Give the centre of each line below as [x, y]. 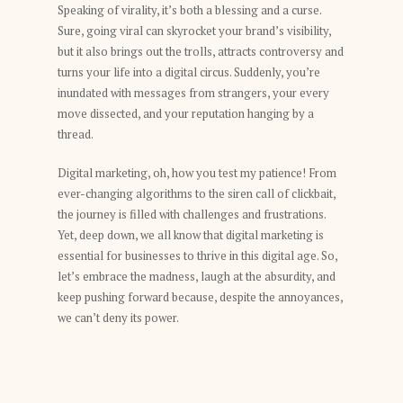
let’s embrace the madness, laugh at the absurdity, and [197, 276]
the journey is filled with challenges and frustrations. [192, 214]
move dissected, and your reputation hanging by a [186, 113]
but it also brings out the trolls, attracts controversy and [201, 51]
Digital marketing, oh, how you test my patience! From [197, 172]
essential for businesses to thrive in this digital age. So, [197, 255]
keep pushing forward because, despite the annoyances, [200, 296]
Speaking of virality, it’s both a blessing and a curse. [189, 10]
